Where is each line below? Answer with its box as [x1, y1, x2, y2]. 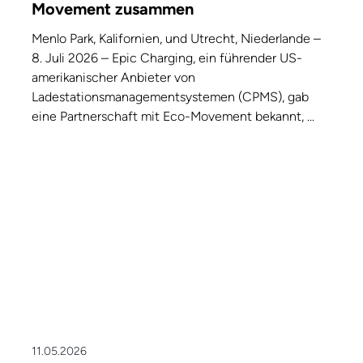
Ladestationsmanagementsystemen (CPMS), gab [32, 89, 309, 105]
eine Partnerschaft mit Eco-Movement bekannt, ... [32, 109, 314, 125]
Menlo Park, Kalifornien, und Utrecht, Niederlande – [32, 31, 321, 47]
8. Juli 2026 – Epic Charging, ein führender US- [32, 50, 302, 66]
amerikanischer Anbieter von [32, 70, 195, 86]
